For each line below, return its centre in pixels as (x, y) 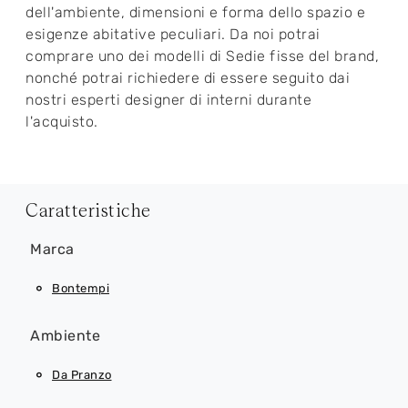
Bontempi (81, 289)
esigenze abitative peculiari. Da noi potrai (173, 35)
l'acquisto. (62, 122)
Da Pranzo (82, 374)
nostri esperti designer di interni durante (168, 100)
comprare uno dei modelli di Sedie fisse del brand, (202, 56)
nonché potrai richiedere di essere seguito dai (188, 78)
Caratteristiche (88, 211)
